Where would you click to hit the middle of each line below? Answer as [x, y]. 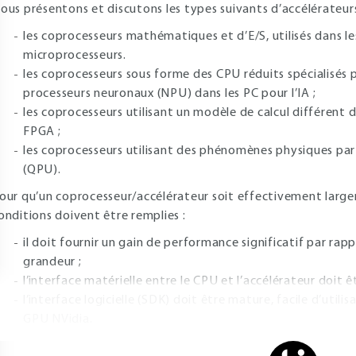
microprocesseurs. [75, 56]
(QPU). [42, 170]
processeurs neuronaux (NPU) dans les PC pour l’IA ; [170, 94]
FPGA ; [42, 132]
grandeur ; [52, 262]
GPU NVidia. [58, 319]
